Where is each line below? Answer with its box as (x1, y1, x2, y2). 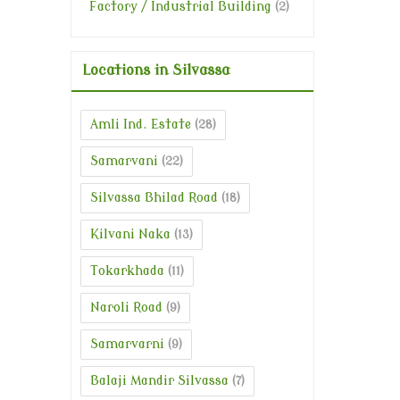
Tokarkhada (90, 264, 164, 279)
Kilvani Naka (90, 228, 171, 242)
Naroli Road (90, 301, 162, 315)
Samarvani (90, 154, 158, 169)
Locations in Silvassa (82, 62, 229, 79)
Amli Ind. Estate (90, 118, 191, 132)
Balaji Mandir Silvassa (90, 374, 229, 388)
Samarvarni (90, 337, 164, 352)
